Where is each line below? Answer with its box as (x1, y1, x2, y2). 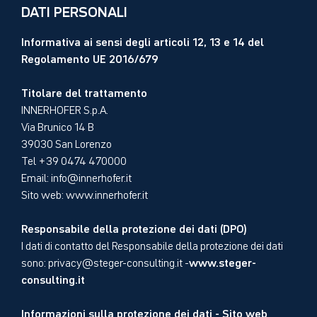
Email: (21, 168, 51, 185)
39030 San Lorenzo (21, 134, 112, 151)
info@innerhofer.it (51, 168, 132, 185)
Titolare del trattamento (21, 83, 147, 100)
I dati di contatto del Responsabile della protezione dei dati (21, 236, 283, 253)
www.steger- (189, 253, 256, 270)
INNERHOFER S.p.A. (21, 100, 108, 117)
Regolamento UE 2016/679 (21, 49, 158, 67)
